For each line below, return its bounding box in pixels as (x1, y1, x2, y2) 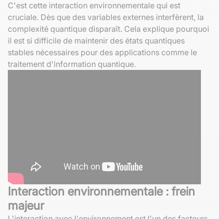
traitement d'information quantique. (8, 59, 136, 69)
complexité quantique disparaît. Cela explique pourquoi (8, 23, 209, 34)
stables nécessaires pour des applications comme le (8, 47, 197, 57)
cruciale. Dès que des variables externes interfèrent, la (8, 12, 204, 22)
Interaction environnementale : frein (8, 184, 195, 198)
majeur (8, 198, 44, 213)
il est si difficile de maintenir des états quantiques (8, 35, 185, 45)
